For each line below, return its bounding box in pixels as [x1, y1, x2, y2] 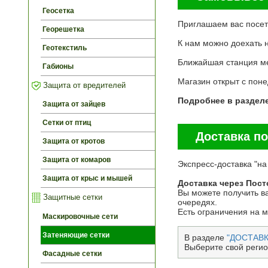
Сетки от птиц [42, 118, 91, 127]
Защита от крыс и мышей [42, 173, 132, 182]
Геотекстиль [42, 43, 87, 52]
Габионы [42, 62, 74, 71]
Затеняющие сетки [42, 230, 109, 239]
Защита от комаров [42, 155, 111, 164]
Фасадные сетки [42, 249, 102, 258]
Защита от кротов [42, 136, 105, 145]
